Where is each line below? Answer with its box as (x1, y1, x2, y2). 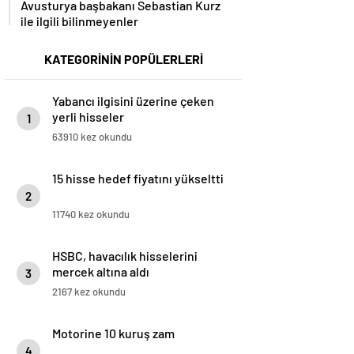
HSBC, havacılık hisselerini (52, 248, 198, 264)
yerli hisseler (52, 109, 124, 125)
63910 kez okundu (52, 130, 132, 144)
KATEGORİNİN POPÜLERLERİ (43, 51, 203, 67)
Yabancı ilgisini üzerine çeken (52, 93, 214, 109)
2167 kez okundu (52, 285, 126, 299)
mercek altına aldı (52, 264, 149, 280)
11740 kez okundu (52, 208, 130, 221)
